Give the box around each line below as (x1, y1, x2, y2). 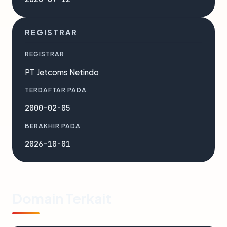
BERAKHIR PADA (25, 122, 81, 130)
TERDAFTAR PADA (25, 86, 87, 94)
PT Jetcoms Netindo (25, 67, 99, 77)
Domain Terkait (12, 190, 111, 207)
